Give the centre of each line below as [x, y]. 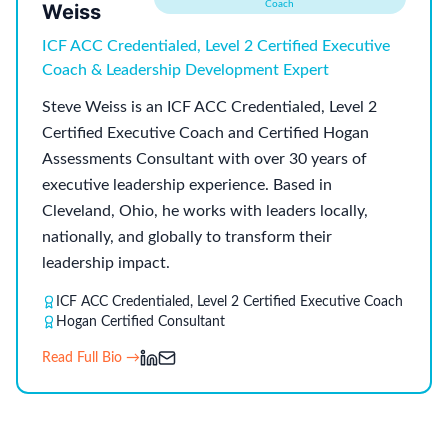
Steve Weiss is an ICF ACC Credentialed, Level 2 [209, 106]
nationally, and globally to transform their [187, 236]
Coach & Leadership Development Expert [185, 69]
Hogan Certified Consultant [140, 321]
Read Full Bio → [91, 357]
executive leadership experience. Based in [187, 184]
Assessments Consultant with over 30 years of [204, 158]
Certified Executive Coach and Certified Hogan [205, 132]
